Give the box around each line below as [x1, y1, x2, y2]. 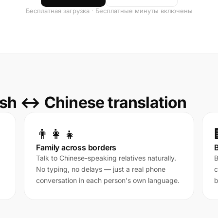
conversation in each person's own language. [36, 176, 180, 184]
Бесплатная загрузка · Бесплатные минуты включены [25, 7, 193, 15]
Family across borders [36, 143, 117, 152]
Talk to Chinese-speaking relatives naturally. [36, 154, 177, 162]
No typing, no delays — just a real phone [36, 165, 166, 173]
